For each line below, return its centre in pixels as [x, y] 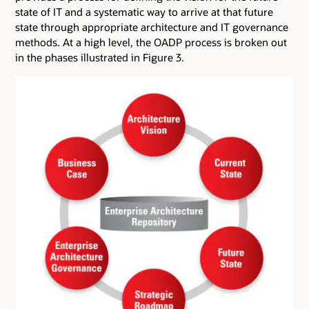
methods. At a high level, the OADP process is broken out [151, 42]
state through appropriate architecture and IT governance [152, 27]
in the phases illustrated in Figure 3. [100, 57]
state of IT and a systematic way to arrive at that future [144, 11]
